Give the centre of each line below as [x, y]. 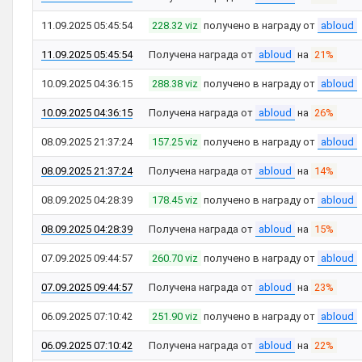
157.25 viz [175, 142]
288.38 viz [175, 84]
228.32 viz [175, 25]
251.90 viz [175, 316]
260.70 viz [175, 258]
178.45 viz [175, 200]
